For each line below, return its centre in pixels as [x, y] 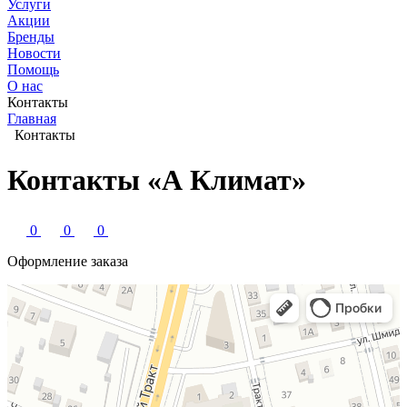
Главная [32, 119]
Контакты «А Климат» [157, 179]
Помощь [33, 70]
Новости [34, 54]
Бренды [31, 37]
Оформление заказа [68, 261]
